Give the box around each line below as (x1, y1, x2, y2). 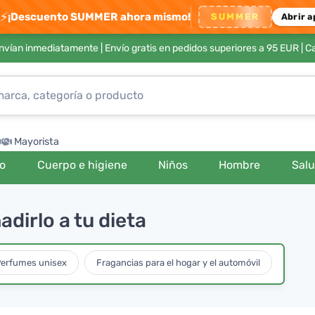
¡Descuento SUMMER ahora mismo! (8, 10, 191, 23)
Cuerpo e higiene (37, 158, 127, 172)
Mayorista (14, 136, 59, 148)
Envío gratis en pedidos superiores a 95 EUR (104, 42, 299, 54)
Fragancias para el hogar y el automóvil (96, 257, 260, 268)
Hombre (219, 158, 261, 172)
